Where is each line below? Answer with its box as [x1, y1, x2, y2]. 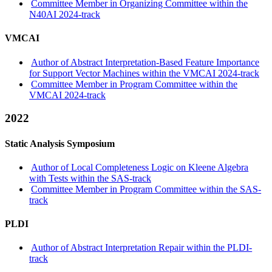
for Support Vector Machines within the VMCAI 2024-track [29, 67, 259, 78]
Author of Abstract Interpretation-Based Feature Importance [31, 56, 260, 67]
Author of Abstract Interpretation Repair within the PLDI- [31, 242, 253, 253]
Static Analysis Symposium [5, 138, 115, 149]
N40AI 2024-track [29, 9, 100, 20]
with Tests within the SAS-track [29, 172, 151, 183]
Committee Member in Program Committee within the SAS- [31, 183, 262, 194]
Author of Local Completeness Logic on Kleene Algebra [31, 161, 249, 172]
